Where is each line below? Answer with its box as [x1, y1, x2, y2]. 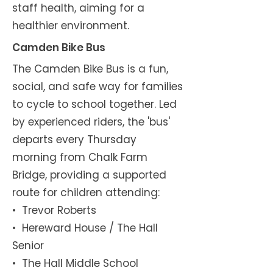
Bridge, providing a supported [12, 168, 166, 182]
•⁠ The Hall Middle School [12, 256, 138, 271]
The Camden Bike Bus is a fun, [12, 62, 168, 76]
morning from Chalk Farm [12, 150, 147, 165]
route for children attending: [12, 185, 160, 200]
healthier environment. [12, 18, 132, 33]
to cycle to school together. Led [12, 97, 177, 112]
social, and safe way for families [12, 79, 183, 94]
